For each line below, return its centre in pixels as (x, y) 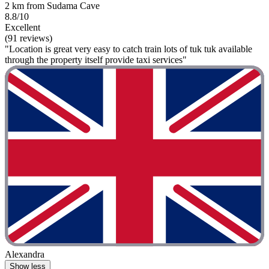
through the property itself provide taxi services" (96, 59)
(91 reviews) (29, 38)
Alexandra (25, 255)
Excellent (23, 27)
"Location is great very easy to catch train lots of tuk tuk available (128, 49)
